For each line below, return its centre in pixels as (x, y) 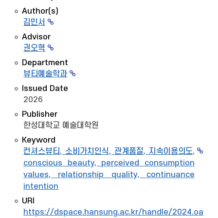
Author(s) (40, 11)
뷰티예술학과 (45, 74)
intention (41, 186)
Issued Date (45, 89)
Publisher (40, 114)
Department (45, 63)
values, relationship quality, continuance (109, 175)
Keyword (39, 140)
